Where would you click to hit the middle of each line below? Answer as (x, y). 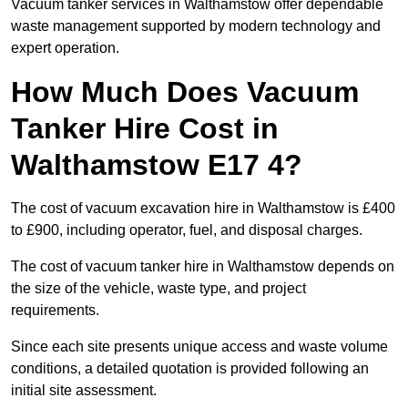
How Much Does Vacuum (185, 92)
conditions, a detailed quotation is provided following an (190, 369)
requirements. (55, 311)
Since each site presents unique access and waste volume (199, 347)
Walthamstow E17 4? (157, 165)
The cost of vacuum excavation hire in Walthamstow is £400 (203, 209)
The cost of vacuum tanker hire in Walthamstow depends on (203, 267)
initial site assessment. (84, 391)
